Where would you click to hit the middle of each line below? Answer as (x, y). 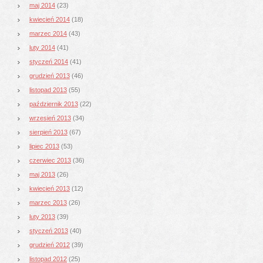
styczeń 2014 (49, 61)
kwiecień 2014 (50, 19)
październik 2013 (54, 104)
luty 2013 (42, 216)
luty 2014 (42, 47)
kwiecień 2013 (50, 188)
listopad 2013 (48, 90)
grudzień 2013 (50, 75)
